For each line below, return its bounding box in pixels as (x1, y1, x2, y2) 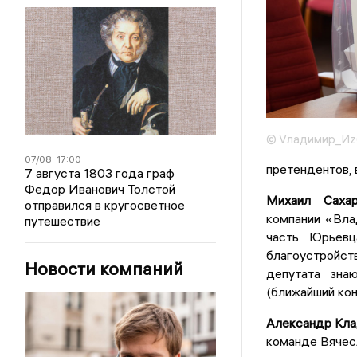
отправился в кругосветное (25, 197, 186, 213)
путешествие (25, 213, 101, 229)
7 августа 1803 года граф (25, 165, 175, 181)
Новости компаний (25, 257, 184, 280)
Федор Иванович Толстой (25, 181, 176, 197)
